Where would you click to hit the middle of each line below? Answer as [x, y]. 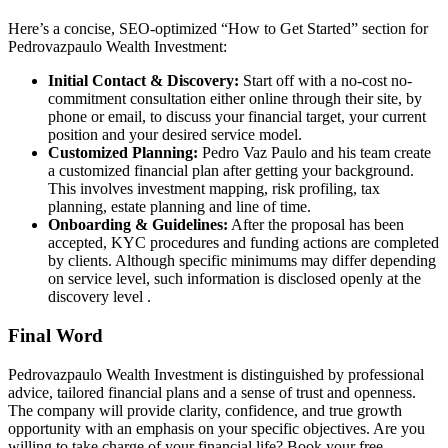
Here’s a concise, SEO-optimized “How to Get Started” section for [218, 29]
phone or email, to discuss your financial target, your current [237, 117]
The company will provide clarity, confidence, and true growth [205, 410]
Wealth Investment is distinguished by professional [263, 374]
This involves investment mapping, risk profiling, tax [214, 189]
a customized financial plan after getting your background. [231, 171]
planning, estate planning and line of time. [179, 207]
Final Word [55, 336]
